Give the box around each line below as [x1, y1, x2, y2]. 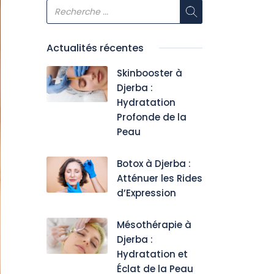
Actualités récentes [46, 41, 144, 55]
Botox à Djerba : [117, 157, 191, 170]
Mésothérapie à [117, 218, 191, 231]
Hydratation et [117, 248, 188, 261]
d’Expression [117, 187, 176, 199]
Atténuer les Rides [117, 172, 202, 185]
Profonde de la [117, 111, 187, 124]
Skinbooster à [117, 67, 182, 80]
